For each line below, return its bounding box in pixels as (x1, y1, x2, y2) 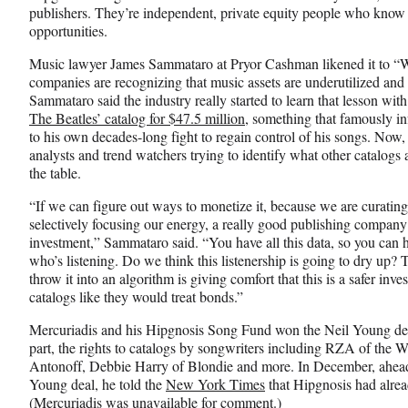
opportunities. (29, 20, 107, 40)
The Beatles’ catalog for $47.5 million (29, 107, 245, 127)
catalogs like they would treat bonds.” (29, 286, 243, 306)
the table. (29, 162, 81, 182)
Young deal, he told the (29, 373, 166, 393)
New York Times (166, 373, 265, 393)
